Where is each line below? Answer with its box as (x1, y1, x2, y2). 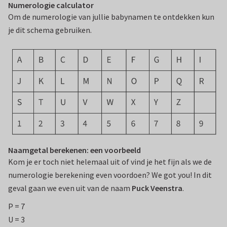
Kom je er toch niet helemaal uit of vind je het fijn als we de (8, 157, 212, 167)
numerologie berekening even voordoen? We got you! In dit (8, 170, 212, 180)
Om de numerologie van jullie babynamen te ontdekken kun (8, 12, 214, 22)
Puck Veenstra (132, 183, 182, 194)
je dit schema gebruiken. (8, 25, 92, 35)
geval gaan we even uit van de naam (8, 183, 132, 194)
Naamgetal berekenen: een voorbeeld (8, 145, 141, 156)
